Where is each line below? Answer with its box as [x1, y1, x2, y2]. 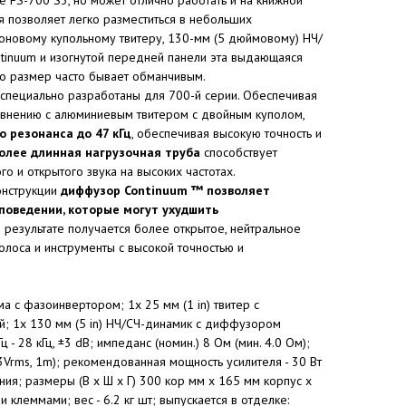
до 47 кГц [77, 124, 131, 141]
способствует [200, 143, 277, 160]
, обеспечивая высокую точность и [131, 124, 322, 141]
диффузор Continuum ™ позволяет [61, 181, 270, 198]
